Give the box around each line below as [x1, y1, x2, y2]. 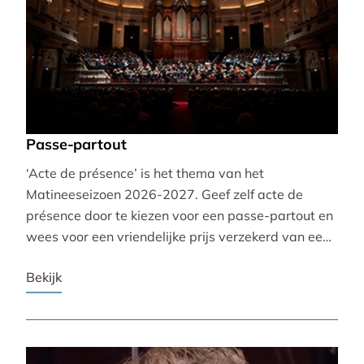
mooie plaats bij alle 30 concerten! [26, 249, 233, 266]
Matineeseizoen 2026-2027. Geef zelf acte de [26, 186, 303, 202]
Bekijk [26, 268, 62, 285]
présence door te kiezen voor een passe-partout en [26, 207, 333, 223]
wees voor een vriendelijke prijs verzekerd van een [26, 228, 330, 245]
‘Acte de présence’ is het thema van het [26, 165, 264, 181]
